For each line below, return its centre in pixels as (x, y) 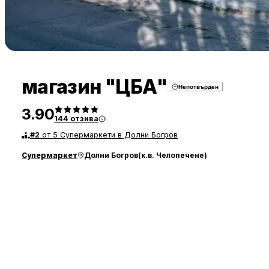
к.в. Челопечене (173, 155)
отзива (84, 119)
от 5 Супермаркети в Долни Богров (110, 135)
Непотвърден (198, 87)
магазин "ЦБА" (95, 87)
